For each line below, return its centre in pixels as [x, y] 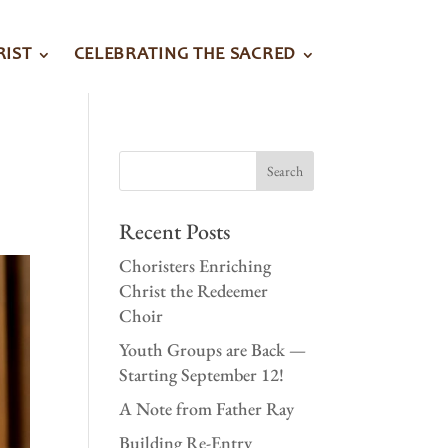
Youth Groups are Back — [213, 349]
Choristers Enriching [195, 265]
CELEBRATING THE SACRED [184, 55]
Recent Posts [175, 231]
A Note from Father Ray [207, 408]
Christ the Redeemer [194, 290]
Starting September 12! [202, 374]
